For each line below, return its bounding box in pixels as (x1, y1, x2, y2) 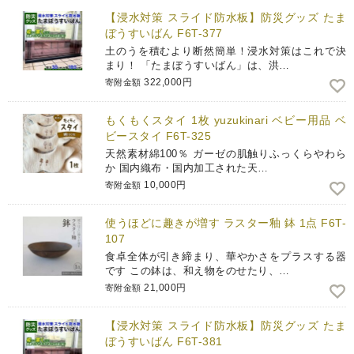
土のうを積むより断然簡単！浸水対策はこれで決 (105, 45, 346, 58)
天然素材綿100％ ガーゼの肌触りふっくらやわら (105, 148, 346, 160)
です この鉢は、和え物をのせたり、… (105, 265, 290, 277)
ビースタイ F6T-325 (105, 130, 212, 143)
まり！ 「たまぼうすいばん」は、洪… (105, 59, 290, 72)
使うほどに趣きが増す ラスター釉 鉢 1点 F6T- (105, 217, 346, 230)
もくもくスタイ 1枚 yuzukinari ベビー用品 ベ (105, 114, 346, 127)
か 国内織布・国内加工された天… (105, 162, 269, 175)
